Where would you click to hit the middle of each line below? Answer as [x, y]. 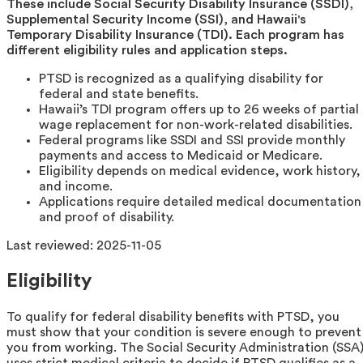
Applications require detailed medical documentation [200, 201]
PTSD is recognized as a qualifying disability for [181, 78]
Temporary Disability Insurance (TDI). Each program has [175, 34]
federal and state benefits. [119, 94]
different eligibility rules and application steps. [147, 50]
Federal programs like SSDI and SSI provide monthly [192, 140]
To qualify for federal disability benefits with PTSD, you [173, 316]
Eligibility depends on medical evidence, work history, [200, 171]
